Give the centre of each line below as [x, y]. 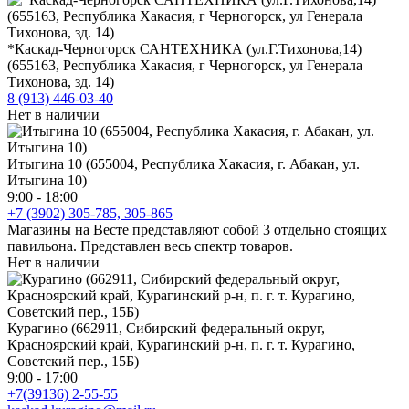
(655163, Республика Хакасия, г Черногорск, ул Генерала [185, 65]
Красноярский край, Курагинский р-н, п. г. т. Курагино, [181, 344]
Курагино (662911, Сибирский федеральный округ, [166, 328]
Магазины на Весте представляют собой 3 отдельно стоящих [197, 229]
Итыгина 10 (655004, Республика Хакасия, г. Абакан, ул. [184, 163]
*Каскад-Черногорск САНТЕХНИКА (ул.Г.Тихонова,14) [184, 48]
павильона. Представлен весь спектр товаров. [150, 246]
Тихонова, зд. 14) [61, 81]
